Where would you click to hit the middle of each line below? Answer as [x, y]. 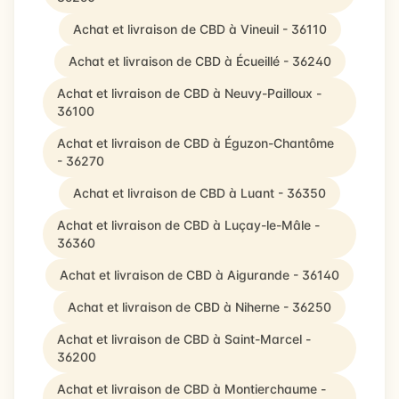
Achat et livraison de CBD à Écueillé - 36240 [199, 61]
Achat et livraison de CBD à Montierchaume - [191, 389]
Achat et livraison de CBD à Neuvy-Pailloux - [189, 93]
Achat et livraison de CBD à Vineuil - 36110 [199, 29]
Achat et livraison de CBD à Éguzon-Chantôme [195, 143]
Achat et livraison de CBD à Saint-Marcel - [184, 339]
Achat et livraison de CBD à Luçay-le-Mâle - [188, 225]
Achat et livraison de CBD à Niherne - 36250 [199, 307]
